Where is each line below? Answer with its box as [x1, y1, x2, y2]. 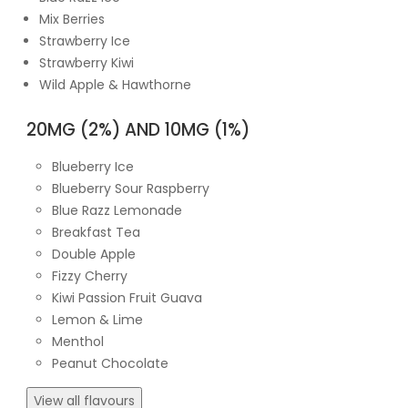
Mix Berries [39, 9, 105, 28]
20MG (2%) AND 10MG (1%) [26, 117, 250, 142]
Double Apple [52, 244, 136, 263]
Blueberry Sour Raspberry [52, 178, 209, 198]
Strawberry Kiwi [39, 53, 134, 72]
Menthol [52, 331, 104, 351]
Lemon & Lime [52, 310, 143, 329]
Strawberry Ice [39, 31, 130, 50]
